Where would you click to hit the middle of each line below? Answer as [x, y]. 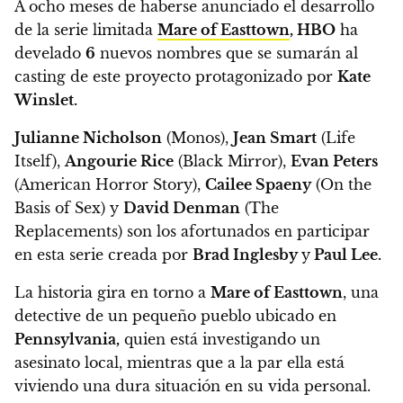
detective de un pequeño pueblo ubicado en [175, 316]
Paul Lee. [346, 255]
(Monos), [197, 138]
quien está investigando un [220, 340]
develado [50, 54]
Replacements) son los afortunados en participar [192, 232]
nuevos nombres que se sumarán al [227, 54]
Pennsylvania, [67, 340]
